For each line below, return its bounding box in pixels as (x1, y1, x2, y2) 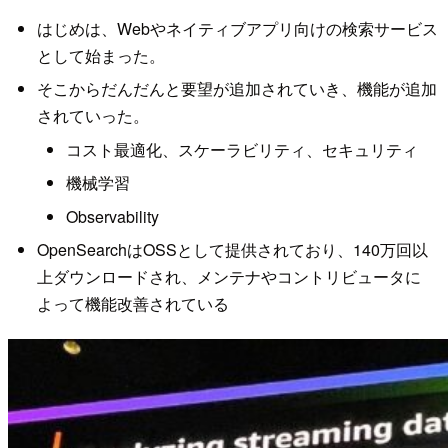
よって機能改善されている (36, 291, 229, 315)
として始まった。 (36, 44, 165, 68)
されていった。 (36, 104, 149, 128)
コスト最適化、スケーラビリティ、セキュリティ (65, 137, 418, 161)
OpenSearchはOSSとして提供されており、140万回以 (36, 237, 428, 261)
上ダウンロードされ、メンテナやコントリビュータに (36, 264, 421, 288)
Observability (65, 204, 159, 228)
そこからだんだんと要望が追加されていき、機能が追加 (36, 77, 437, 101)
